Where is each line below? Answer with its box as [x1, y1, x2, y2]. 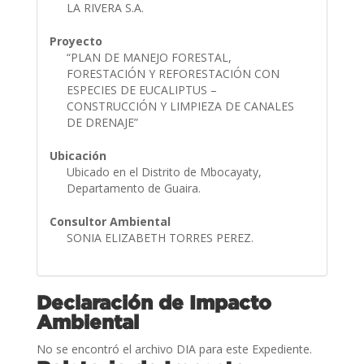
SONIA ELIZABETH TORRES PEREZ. [66, 229, 257, 245]
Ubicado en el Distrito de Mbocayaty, [66, 163, 262, 180]
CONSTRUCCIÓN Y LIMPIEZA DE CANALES [66, 97, 294, 114]
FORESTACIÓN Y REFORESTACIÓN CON [66, 65, 279, 81]
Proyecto [49, 32, 102, 49]
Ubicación [49, 147, 106, 163]
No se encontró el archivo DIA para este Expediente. [36, 340, 312, 357]
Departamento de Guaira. [66, 180, 204, 196]
